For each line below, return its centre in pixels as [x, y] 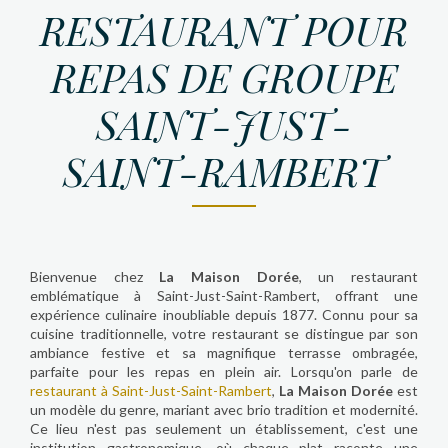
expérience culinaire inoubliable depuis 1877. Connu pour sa [224, 314]
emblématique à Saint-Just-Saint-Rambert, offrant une [224, 295]
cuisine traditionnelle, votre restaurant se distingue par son [224, 333]
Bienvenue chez [95, 276]
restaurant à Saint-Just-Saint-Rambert [151, 390]
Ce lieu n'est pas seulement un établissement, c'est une [224, 428]
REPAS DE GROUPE [224, 76]
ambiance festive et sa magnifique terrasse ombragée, [224, 352]
